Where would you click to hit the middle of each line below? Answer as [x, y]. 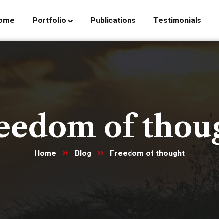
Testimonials [177, 20]
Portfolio [49, 20]
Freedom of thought [147, 153]
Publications [113, 20]
